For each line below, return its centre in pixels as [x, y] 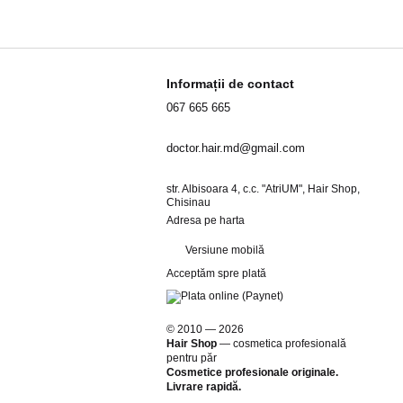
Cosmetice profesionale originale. [253, 372]
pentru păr [192, 358]
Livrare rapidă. [204, 386]
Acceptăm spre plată [217, 273]
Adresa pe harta [206, 221]
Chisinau [189, 203]
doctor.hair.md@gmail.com [236, 148]
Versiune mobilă [224, 251]
